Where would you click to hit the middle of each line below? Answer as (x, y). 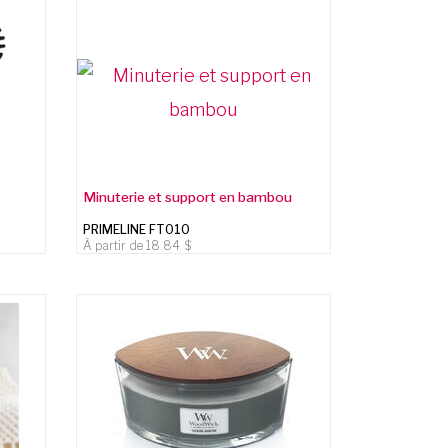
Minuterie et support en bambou (188, 196)
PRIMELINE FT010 (137, 229)
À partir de (115, 245)
